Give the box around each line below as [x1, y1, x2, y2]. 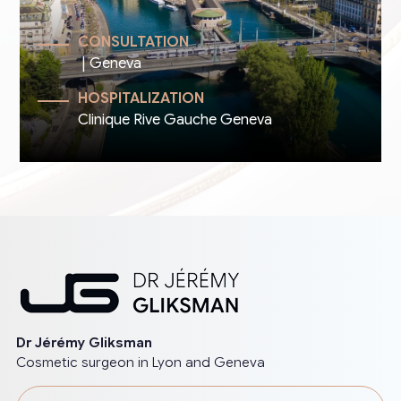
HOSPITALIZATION [78, 90, 205, 108]
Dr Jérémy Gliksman [15, 335, 152, 352]
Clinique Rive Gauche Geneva [78, 111, 273, 130]
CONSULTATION [78, 33, 190, 52]
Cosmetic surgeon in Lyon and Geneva [15, 354, 265, 371]
